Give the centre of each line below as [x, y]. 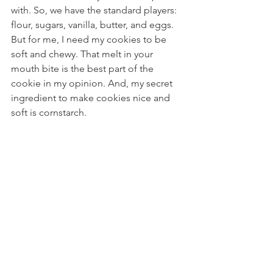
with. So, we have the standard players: [95, 10]
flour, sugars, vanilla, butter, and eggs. [94, 25]
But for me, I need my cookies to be [90, 39]
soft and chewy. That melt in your [83, 54]
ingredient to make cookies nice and [92, 98]
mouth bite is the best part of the [83, 69]
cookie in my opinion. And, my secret [93, 83]
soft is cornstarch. [50, 112]
